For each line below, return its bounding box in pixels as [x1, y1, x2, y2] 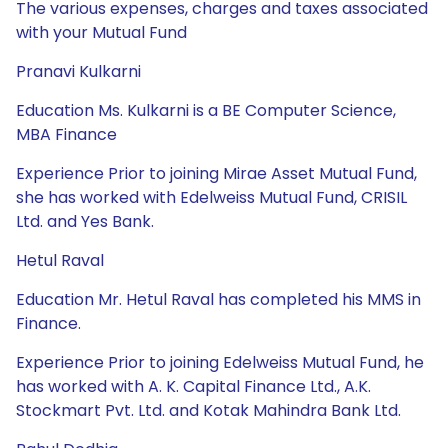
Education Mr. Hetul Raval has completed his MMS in [16, 288, 421, 311]
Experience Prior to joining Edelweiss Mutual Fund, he [16, 351, 424, 374]
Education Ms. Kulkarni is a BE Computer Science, [16, 99, 396, 122]
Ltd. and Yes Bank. [16, 210, 154, 233]
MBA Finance [16, 123, 117, 146]
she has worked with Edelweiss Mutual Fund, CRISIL [16, 186, 407, 209]
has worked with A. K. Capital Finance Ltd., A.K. [16, 375, 371, 398]
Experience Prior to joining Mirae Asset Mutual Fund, [16, 162, 417, 185]
